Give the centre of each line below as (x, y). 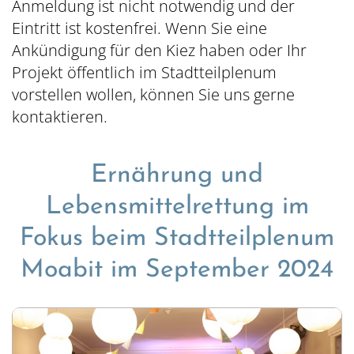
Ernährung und (177, 175)
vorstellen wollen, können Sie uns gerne (153, 94)
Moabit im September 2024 (177, 270)
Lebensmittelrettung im (177, 207)
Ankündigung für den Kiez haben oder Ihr (159, 50)
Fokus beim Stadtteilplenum (177, 239)
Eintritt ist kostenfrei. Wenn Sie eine (139, 28)
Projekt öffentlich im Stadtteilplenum (144, 72)
